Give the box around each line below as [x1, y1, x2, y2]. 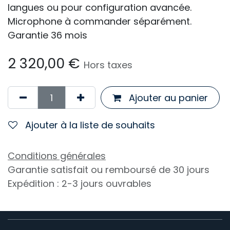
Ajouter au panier [126, 91, 208, 104]
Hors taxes [84, 59, 132, 72]
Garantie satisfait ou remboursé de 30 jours [8, 163, 209, 177]
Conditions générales [8, 149, 106, 163]
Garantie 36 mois [8, 29, 87, 42]
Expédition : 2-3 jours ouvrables [8, 177, 151, 190]
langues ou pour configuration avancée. [8, 1, 191, 14]
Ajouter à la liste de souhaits [25, 118, 155, 131]
